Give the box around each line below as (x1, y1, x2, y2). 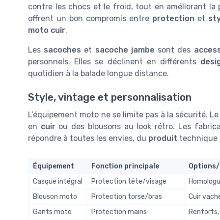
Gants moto (33, 208, 72, 217)
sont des (154, 45, 194, 55)
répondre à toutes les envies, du (28, 134, 148, 143)
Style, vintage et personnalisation (28, 91, 192, 104)
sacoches (44, 45, 82, 55)
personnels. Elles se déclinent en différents (28, 56, 201, 66)
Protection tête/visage (91, 177, 166, 186)
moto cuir (28, 25, 65, 35)
